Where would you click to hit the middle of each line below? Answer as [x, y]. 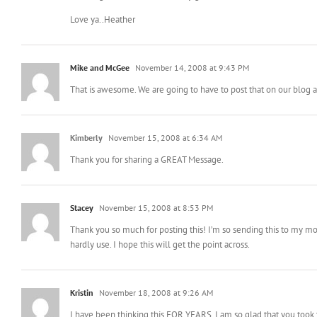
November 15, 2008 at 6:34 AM [164, 137]
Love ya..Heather [103, 19]
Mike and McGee [100, 67]
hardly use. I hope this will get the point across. [160, 244]
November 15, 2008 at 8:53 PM [155, 207]
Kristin [82, 292]
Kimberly [86, 137]
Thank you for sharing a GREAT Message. [147, 159]
